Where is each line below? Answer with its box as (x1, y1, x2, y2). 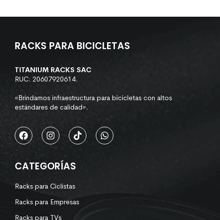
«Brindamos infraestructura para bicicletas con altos (15, 93, 172, 102)
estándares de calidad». (15, 102, 88, 111)
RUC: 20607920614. (15, 74, 78, 83)
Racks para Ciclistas (15, 181, 75, 191)
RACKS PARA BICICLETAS (15, 39, 130, 53)
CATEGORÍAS (15, 159, 76, 173)
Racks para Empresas (15, 197, 79, 206)
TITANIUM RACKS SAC (15, 65, 91, 74)
